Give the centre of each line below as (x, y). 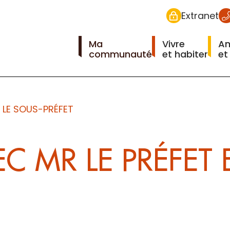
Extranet (200, 15)
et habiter (185, 54)
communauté (120, 54)
